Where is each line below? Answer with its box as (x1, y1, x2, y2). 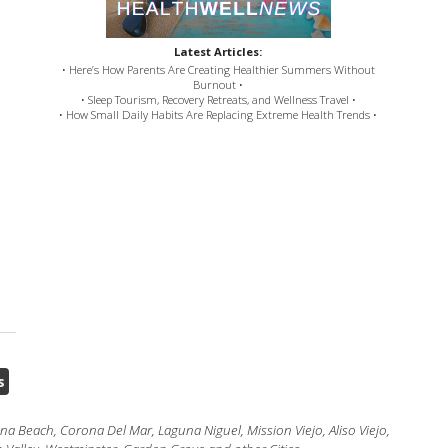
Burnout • (193, 77, 244, 93)
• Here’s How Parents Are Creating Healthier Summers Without (61, 62, 375, 78)
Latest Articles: (174, 44, 263, 60)
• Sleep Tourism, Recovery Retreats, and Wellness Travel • (80, 92, 356, 108)
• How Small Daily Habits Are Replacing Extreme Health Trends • (59, 107, 378, 123)
